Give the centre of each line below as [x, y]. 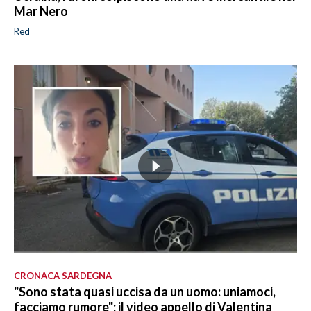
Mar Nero [41, 11]
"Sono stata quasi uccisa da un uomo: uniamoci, [145, 291]
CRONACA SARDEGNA [63, 275]
